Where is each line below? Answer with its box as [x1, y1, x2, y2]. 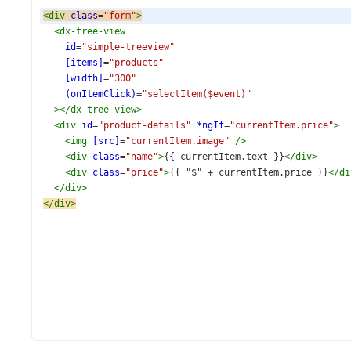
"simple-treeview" [81, 42, 175, 52]
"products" [109, 57, 164, 68]
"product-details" [98, 120, 191, 131]
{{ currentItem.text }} [164, 151, 284, 162]
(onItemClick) [65, 89, 136, 100]
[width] [65, 73, 103, 84]
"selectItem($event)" [142, 89, 251, 100]
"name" [125, 151, 158, 162]
